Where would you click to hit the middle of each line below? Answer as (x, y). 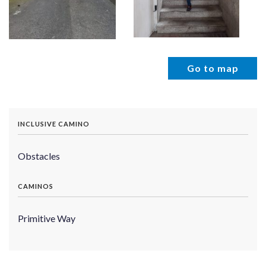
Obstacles (39, 156)
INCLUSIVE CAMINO (54, 123)
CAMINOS (36, 186)
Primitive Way (47, 218)
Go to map (213, 68)
